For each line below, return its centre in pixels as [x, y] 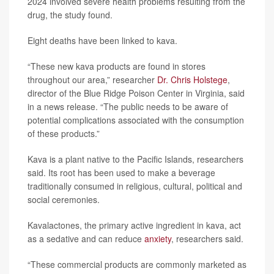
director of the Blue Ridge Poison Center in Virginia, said [136, 93]
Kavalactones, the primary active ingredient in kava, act [134, 225]
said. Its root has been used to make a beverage [121, 172]
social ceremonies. [64, 199]
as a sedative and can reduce [86, 239]
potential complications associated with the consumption [136, 120]
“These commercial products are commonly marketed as [137, 264]
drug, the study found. [70, 15]
